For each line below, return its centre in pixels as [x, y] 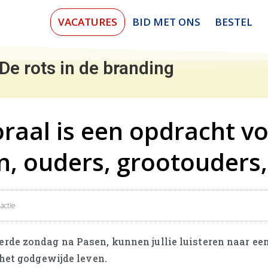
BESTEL [233, 22]
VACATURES [87, 22]
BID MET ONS [166, 22]
